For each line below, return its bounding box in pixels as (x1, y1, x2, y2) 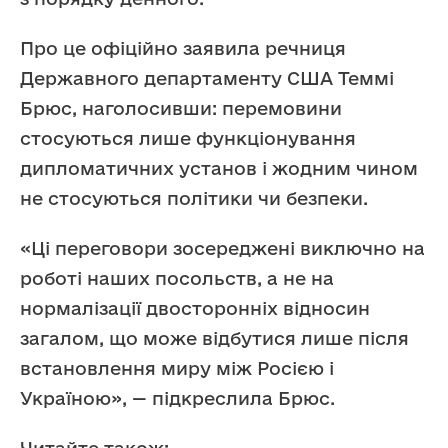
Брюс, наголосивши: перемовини (20, 98, 342, 119)
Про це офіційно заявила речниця (20, 38, 346, 59)
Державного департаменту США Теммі (20, 68, 394, 89)
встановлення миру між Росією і (20, 358, 334, 379)
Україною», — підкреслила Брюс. (20, 388, 335, 409)
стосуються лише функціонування (20, 128, 356, 149)
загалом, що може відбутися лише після (20, 328, 409, 349)
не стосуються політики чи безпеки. (20, 188, 368, 209)
